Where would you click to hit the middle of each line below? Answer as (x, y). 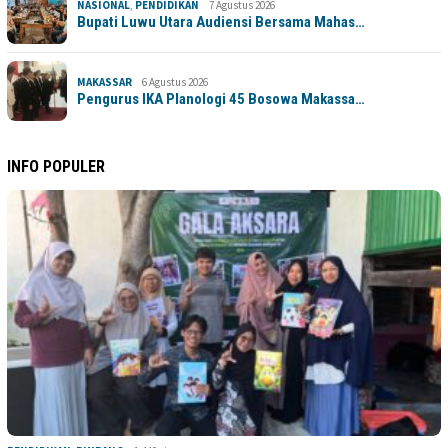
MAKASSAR (104, 81)
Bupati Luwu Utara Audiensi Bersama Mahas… (221, 21)
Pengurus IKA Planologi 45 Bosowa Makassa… (221, 98)
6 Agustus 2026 (175, 81)
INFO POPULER (56, 166)
